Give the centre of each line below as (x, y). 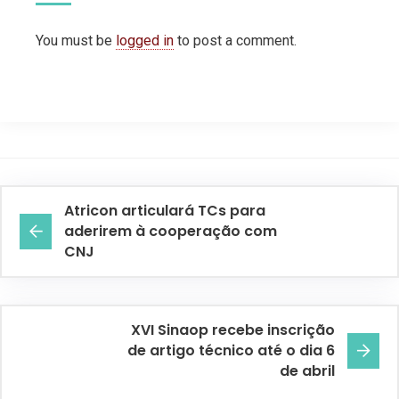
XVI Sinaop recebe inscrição (233, 330)
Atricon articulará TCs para (165, 211)
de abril (307, 371)
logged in (145, 41)
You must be (76, 41)
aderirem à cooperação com (171, 232)
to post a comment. (235, 41)
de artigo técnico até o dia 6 (231, 351)
